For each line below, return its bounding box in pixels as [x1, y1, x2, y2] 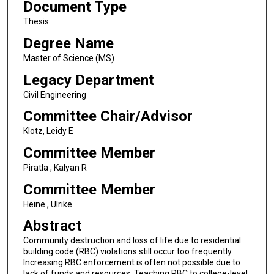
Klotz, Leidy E [23, 126, 73, 136]
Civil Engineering [23, 89, 86, 100]
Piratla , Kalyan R [23, 162, 87, 172]
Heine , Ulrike [23, 199, 72, 209]
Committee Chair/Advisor [23, 108, 193, 125]
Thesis [23, 17, 49, 27]
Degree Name [23, 34, 114, 52]
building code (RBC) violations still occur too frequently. [23, 246, 233, 257]
